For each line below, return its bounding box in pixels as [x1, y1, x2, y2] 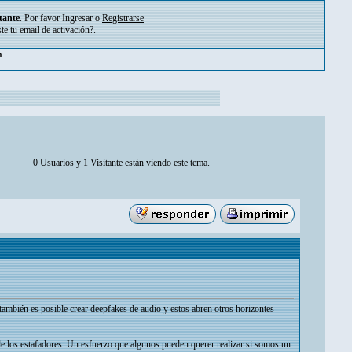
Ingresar [62, 13, 93, 24]
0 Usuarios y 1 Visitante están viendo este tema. [32, 157, 210, 168]
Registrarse [102, 13, 144, 24]
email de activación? [20, 24, 93, 35]
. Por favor [20, 13, 62, 24]
